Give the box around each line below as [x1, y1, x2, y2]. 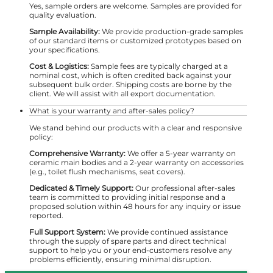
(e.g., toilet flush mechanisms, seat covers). [29, 167, 185, 177]
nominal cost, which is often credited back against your [29, 71, 232, 80]
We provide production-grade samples [100, 27, 243, 37]
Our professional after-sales [133, 183, 235, 193]
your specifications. [29, 45, 100, 55]
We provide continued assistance [105, 227, 228, 237]
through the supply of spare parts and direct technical [29, 236, 226, 246]
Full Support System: [29, 227, 105, 237]
